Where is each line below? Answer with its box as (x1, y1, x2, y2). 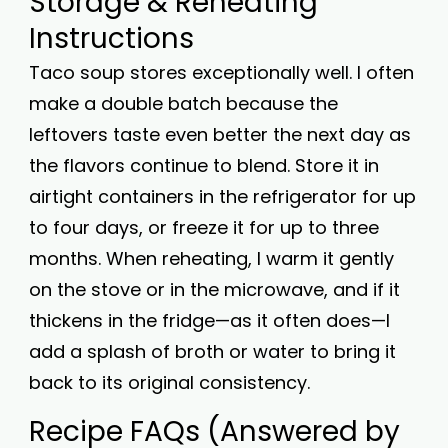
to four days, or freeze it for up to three (29, 215, 379, 240)
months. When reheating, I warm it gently (29, 246, 394, 271)
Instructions (29, 19, 194, 58)
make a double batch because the (29, 91, 338, 116)
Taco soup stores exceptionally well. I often (29, 60, 414, 85)
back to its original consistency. (29, 370, 310, 395)
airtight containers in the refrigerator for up (29, 184, 416, 209)
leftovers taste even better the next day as (29, 122, 411, 147)
